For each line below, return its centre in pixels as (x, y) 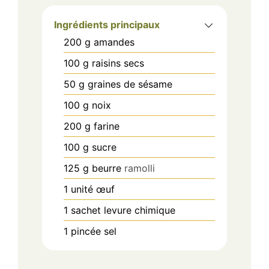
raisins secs (118, 63)
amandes (114, 42)
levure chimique (140, 210)
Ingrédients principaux (107, 24)
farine (107, 126)
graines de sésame (130, 84)
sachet (86, 210)
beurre (107, 168)
